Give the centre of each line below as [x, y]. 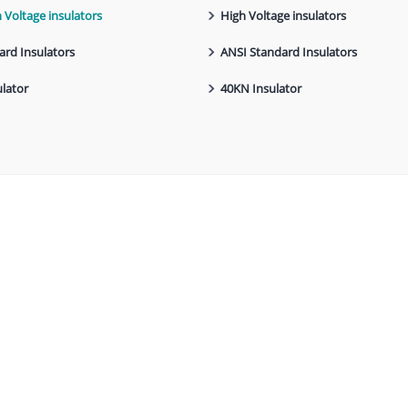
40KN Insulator [260, 89]
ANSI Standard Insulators [288, 52]
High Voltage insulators [283, 16]
